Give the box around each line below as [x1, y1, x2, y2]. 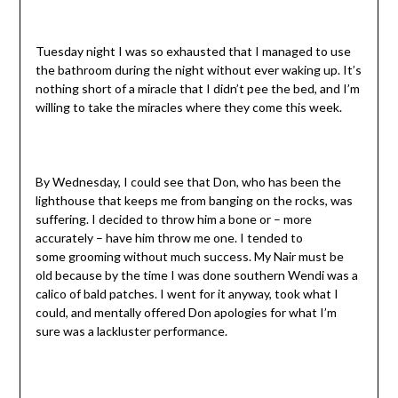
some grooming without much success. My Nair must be [35, 249, 344, 265]
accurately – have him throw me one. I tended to [35, 230, 303, 246]
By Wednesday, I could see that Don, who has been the [35, 174, 341, 190]
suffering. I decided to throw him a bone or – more [35, 211, 312, 227]
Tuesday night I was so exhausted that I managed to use [35, 44, 351, 60]
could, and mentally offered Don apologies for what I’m [35, 305, 337, 321]
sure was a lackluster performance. [35, 323, 227, 339]
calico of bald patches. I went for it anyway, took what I [35, 286, 338, 302]
